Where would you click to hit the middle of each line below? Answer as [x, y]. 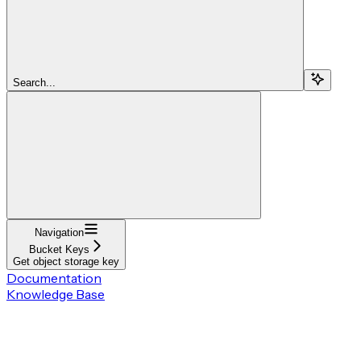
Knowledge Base [56, 294]
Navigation [59, 232]
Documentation [54, 278]
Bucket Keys [59, 249]
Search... [34, 82]
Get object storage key [66, 261]
